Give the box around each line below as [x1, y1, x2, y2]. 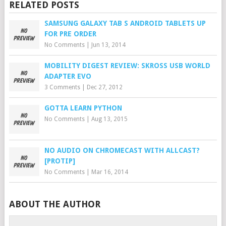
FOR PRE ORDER [44, 30, 96, 38]
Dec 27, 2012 [86, 84, 123, 91]
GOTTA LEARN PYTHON [44, 104, 122, 112]
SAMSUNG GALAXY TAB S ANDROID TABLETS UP [44, 19, 206, 28]
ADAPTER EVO [44, 72, 91, 81]
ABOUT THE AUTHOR [9, 199, 100, 210]
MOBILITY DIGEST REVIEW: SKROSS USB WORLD [44, 62, 210, 70]
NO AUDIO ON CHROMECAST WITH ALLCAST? [44, 146, 200, 155]
